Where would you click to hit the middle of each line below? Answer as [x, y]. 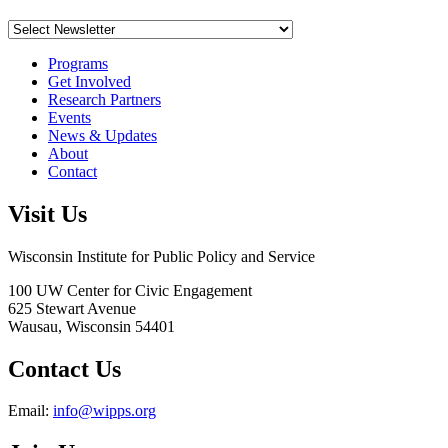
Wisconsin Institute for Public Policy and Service [161, 256]
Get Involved [89, 81]
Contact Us [64, 368]
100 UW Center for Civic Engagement [130, 290]
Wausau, [35, 326]
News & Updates [102, 135]
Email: [30, 411]
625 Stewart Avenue [72, 308]
